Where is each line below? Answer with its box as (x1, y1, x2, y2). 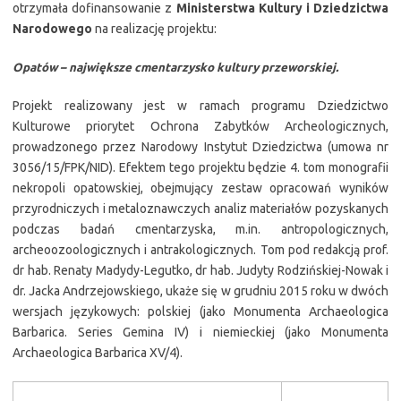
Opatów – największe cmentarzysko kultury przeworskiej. (13, 61, 338, 74)
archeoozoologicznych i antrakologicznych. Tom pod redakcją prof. (13, 243, 388, 257)
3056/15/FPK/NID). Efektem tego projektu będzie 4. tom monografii (13, 160, 388, 175)
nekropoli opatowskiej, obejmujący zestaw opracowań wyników (13, 181, 388, 195)
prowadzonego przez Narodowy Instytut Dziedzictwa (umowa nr (13, 140, 388, 154)
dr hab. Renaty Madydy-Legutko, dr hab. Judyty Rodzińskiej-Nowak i (13, 263, 388, 277)
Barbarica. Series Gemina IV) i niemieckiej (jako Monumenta (13, 325, 388, 339)
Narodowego (13, 21, 92, 36)
